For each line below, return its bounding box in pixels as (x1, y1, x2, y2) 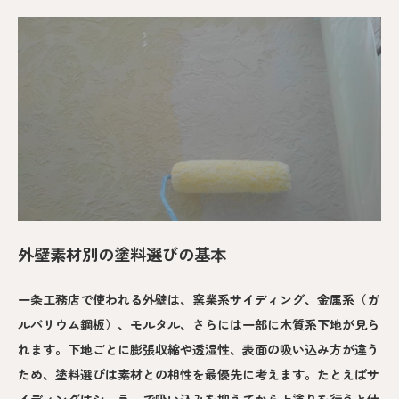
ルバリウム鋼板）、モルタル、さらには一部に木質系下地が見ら (18, 315, 379, 334)
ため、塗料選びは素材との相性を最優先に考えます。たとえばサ (18, 365, 379, 384)
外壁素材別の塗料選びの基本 (18, 242, 226, 266)
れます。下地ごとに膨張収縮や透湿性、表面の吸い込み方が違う (18, 340, 379, 359)
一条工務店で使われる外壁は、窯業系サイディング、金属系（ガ (18, 290, 379, 309)
